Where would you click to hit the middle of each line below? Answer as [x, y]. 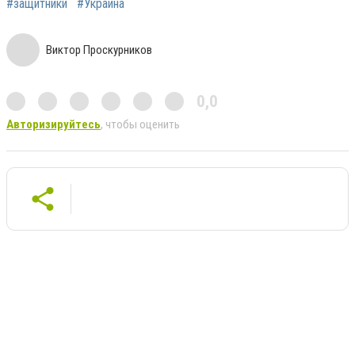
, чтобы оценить [140, 124]
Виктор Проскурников [99, 50]
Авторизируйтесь [53, 124]
